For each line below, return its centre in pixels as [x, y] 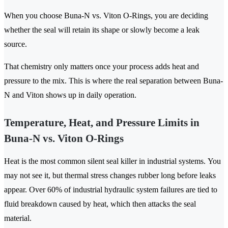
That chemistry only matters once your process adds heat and [102, 67]
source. [16, 44]
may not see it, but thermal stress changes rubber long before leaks [110, 176]
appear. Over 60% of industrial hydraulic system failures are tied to [111, 190]
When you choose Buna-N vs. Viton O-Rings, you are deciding [106, 16]
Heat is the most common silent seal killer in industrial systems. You [112, 161]
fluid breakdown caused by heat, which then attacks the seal [100, 204]
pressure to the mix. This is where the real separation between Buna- [113, 81]
